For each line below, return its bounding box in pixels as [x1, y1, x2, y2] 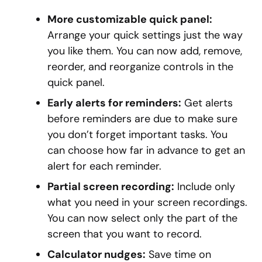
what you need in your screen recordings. [47, 195, 247, 210]
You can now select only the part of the [47, 211, 237, 226]
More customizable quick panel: [47, 12, 212, 27]
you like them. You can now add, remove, [47, 44, 242, 58]
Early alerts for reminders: [47, 96, 181, 111]
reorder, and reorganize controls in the [47, 60, 233, 74]
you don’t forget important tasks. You [47, 127, 227, 142]
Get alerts [181, 96, 233, 111]
